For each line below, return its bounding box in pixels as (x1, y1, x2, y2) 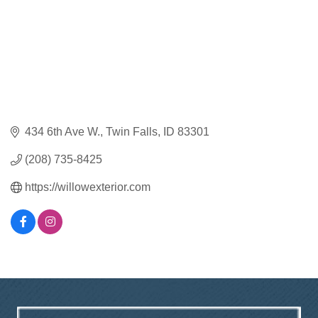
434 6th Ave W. (25, 126, 100, 138)
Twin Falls (106, 126, 158, 138)
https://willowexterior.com (25, 181, 150, 194)
